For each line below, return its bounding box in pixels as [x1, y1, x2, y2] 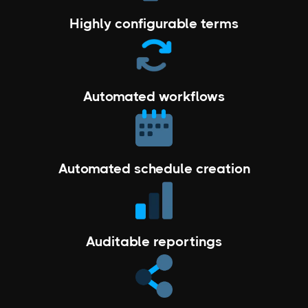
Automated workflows [83, 89, 225, 105]
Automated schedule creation [58, 161, 250, 177]
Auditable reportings [86, 233, 222, 250]
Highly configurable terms [69, 16, 239, 32]
